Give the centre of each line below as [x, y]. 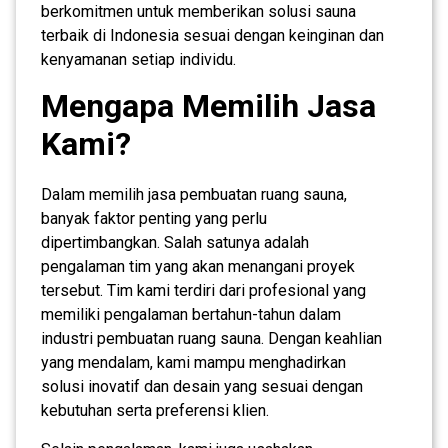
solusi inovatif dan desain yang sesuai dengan [202, 386]
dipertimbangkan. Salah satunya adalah [175, 242]
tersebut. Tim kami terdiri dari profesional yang [203, 290]
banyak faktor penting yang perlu [154, 218]
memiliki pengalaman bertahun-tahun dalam [191, 314]
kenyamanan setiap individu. [138, 59]
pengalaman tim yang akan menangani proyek [198, 266]
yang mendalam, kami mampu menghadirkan [193, 362]
